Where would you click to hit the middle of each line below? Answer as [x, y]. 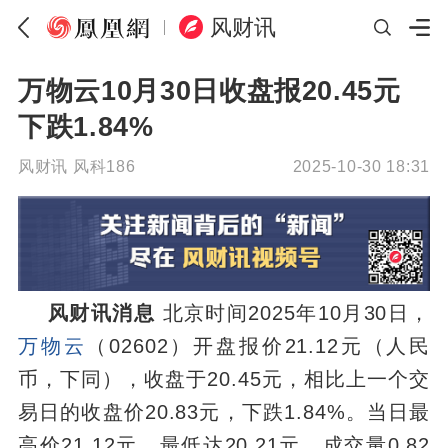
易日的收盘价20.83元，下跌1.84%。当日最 [224, 412]
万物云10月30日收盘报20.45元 [209, 90]
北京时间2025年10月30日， [296, 313]
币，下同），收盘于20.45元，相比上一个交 [224, 379]
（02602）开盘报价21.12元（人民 [258, 346]
